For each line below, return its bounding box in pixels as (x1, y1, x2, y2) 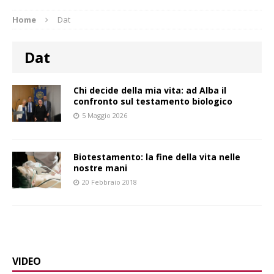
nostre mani (73, 161, 127, 174)
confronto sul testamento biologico (73, 95, 232, 107)
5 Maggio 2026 (82, 110, 127, 120)
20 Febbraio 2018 (82, 177, 137, 187)
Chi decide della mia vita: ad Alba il (73, 84, 226, 96)
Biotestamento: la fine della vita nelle (73, 150, 240, 163)
